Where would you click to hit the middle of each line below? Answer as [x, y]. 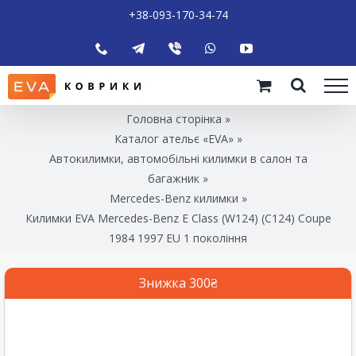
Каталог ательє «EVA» [174, 138]
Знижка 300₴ [178, 282]
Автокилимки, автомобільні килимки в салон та [178, 158]
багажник [174, 178]
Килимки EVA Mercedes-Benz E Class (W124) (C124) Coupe [178, 218]
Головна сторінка [174, 118]
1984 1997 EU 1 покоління [178, 238]
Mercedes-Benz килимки [174, 198]
